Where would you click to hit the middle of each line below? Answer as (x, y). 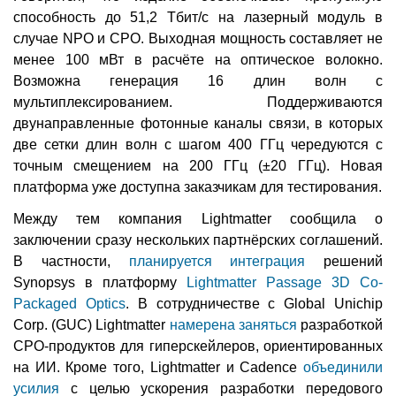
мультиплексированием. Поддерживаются (198, 102)
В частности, (71, 261)
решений (344, 261)
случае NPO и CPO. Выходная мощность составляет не (198, 38)
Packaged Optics (69, 303)
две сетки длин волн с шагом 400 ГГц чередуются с (198, 144)
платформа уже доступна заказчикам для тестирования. (198, 187)
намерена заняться (233, 324)
